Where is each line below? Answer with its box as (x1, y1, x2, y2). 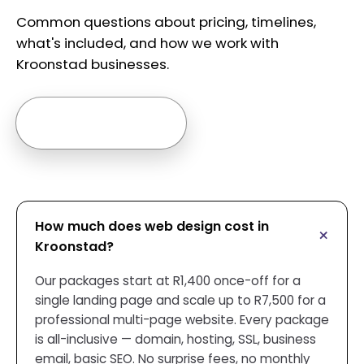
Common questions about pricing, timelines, (16, 11, 316, 32)
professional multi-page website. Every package (35, 310, 329, 328)
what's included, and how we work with (16, 32, 279, 53)
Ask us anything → (41, 113, 161, 132)
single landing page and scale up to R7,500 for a (35, 291, 326, 309)
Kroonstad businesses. (16, 54, 169, 74)
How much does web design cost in (35, 216, 269, 236)
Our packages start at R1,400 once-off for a (35, 271, 301, 289)
